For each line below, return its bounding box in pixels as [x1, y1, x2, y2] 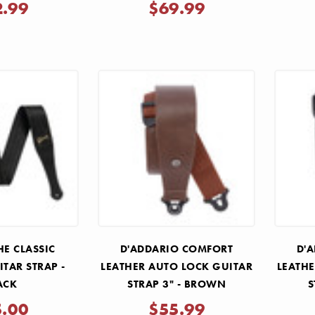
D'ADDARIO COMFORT [120, 241, 233, 256]
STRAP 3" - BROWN [127, 276, 226, 291]
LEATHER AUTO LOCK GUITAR [101, 259, 253, 274]
